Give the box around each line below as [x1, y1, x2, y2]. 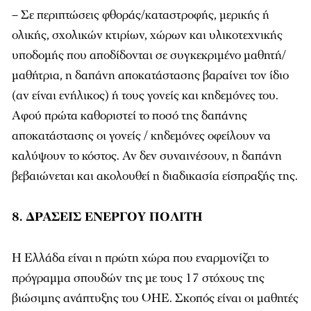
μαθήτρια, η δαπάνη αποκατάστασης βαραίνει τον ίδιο [12, 67, 289, 83]
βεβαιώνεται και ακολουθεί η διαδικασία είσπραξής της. [12, 168, 298, 184]
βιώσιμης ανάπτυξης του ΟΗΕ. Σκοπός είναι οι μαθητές [12, 290, 299, 306]
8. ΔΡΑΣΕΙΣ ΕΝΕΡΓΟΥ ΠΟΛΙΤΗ [12, 209, 203, 225]
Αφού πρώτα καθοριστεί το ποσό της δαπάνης [12, 108, 247, 124]
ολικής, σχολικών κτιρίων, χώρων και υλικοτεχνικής [12, 27, 283, 43]
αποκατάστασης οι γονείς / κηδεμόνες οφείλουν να [12, 128, 271, 144]
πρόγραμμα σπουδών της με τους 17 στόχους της [12, 270, 264, 286]
